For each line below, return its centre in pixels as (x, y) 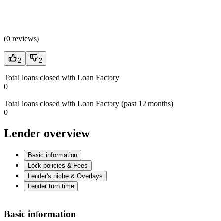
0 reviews (21, 39)
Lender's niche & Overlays (65, 176)
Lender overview (47, 133)
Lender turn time (51, 186)
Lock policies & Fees (58, 166)
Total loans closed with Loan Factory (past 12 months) (89, 104)
